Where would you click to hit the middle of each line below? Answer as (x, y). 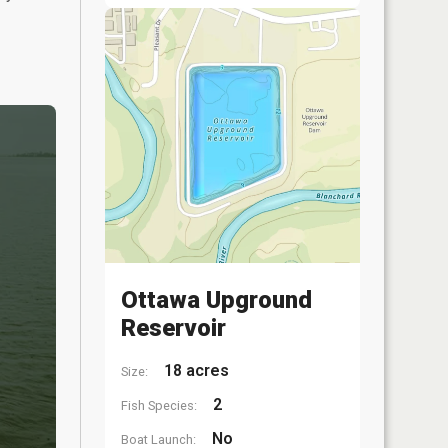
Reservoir (173, 328)
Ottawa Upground (216, 300)
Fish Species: (159, 405)
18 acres (194, 370)
